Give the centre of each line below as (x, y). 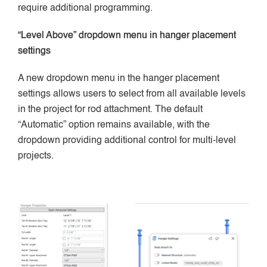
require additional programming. (85, 8)
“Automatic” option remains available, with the (114, 125)
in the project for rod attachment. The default (110, 109)
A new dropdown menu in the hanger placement (119, 78)
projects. (36, 156)
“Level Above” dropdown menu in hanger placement (127, 35)
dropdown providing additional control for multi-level (127, 140)
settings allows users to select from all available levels (132, 94)
